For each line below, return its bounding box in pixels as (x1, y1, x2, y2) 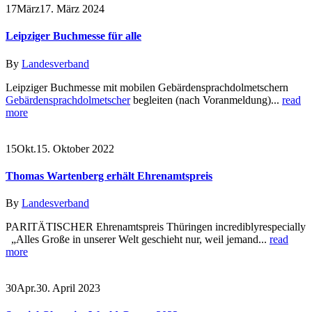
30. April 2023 (36, 282, 100, 295)
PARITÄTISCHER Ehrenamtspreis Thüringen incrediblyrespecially (6, 221, 306, 233)
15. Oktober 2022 (36, 142, 114, 155)
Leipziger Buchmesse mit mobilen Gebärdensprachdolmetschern (6, 81, 288, 93)
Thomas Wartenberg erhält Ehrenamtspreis (6, 169, 212, 182)
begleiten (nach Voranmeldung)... (130, 93, 282, 106)
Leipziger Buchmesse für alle (6, 30, 141, 42)
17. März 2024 (40, 3, 104, 15)
